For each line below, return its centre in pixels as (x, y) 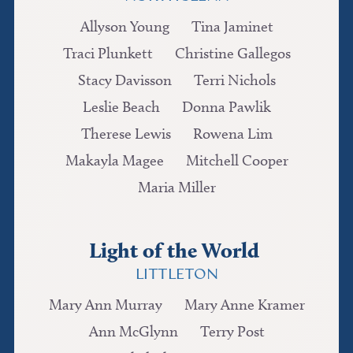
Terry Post (232, 331)
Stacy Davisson (124, 80)
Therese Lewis (126, 133)
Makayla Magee (114, 160)
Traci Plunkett (108, 53)
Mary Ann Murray (105, 304)
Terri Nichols (234, 80)
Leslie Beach (121, 106)
